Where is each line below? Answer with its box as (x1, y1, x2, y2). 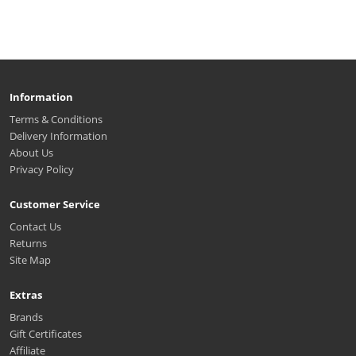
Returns (10, 236, 47, 251)
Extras (10, 288, 42, 303)
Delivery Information (10, 129, 107, 144)
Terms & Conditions (10, 112, 103, 127)
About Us (10, 145, 53, 161)
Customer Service (10, 197, 100, 212)
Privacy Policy (10, 162, 74, 177)
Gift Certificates (10, 327, 82, 342)
